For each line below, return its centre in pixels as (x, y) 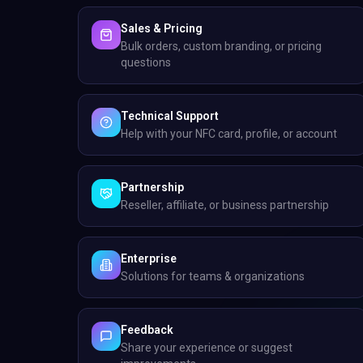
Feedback (147, 330)
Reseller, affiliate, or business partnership (225, 205)
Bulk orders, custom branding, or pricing (221, 46)
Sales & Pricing (162, 28)
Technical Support (170, 116)
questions (146, 62)
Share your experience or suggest (207, 348)
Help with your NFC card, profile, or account (229, 134)
